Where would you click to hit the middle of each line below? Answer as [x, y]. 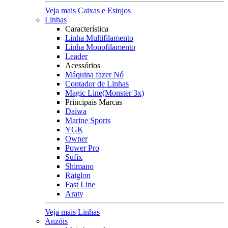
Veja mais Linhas [72, 212]
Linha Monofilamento [100, 47]
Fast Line [80, 184]
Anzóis [56, 221]
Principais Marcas [94, 102]
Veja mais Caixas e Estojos [88, 10]
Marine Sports [88, 120]
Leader [76, 56]
